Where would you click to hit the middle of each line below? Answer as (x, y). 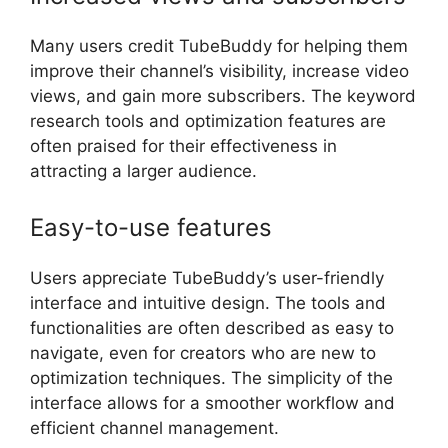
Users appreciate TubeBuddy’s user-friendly (207, 277)
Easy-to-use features (151, 227)
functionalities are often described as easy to (212, 327)
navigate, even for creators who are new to (203, 352)
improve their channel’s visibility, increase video (219, 71)
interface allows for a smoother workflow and (212, 402)
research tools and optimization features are (208, 121)
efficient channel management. (154, 427)
